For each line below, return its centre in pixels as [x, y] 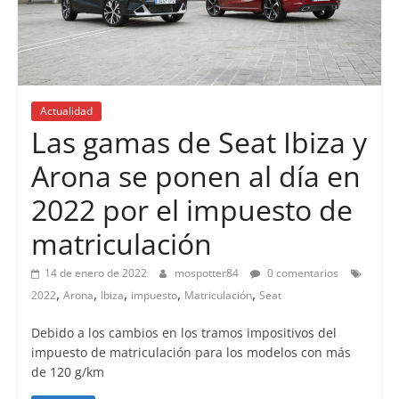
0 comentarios [301, 273]
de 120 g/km [67, 371]
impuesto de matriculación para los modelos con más [191, 352]
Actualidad [66, 110]
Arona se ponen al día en [195, 175]
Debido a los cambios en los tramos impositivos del [183, 332]
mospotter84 [208, 273]
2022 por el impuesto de [191, 209]
